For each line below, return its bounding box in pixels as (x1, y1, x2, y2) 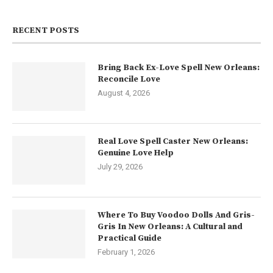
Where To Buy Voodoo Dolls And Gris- (97, 209, 255, 221)
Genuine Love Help (97, 147, 174, 158)
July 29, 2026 (97, 161, 143, 171)
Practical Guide (97, 232, 161, 244)
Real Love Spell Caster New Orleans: (97, 135, 248, 147)
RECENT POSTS (12, 24, 79, 36)
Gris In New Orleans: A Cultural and (97, 221, 243, 232)
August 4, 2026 (97, 88, 150, 97)
